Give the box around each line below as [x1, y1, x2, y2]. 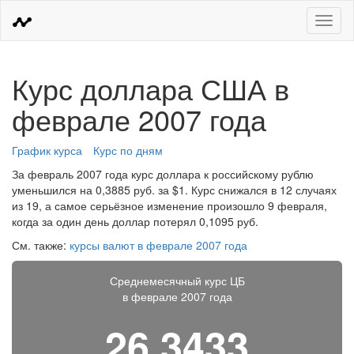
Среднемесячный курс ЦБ [109, 273, 245, 288]
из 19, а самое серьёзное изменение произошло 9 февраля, [12, 198, 327, 213]
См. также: [12, 237, 70, 253]
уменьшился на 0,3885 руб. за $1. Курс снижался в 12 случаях [12, 182, 337, 198]
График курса [12, 142, 82, 158]
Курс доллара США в [12, 68, 289, 108]
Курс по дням [93, 142, 163, 158]
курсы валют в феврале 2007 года [70, 237, 247, 253]
